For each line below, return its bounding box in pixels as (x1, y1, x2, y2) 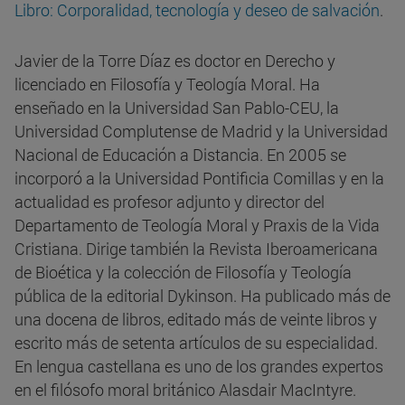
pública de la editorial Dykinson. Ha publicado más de (14, 285, 391, 307)
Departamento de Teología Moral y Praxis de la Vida (14, 214, 380, 237)
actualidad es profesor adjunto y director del (14, 191, 325, 213)
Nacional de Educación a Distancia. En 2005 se (14, 144, 346, 166)
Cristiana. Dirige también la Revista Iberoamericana (14, 238, 378, 260)
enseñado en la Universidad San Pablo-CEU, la (14, 97, 339, 119)
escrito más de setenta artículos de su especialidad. (14, 332, 378, 354)
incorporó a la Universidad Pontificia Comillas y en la (14, 167, 384, 190)
